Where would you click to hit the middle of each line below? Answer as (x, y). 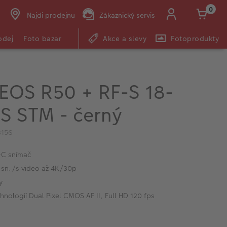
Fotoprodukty (195, 39)
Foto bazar (42, 39)
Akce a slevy (125, 39)
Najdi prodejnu (51, 15)
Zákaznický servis (127, 15)
